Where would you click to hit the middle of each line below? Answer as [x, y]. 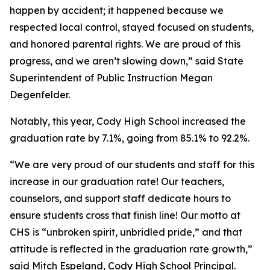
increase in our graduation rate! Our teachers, [117, 181]
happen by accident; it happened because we [117, 10]
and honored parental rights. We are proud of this [125, 44]
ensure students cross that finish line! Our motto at [125, 215]
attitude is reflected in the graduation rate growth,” [131, 249]
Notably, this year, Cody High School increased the [128, 121]
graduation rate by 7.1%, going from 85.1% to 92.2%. [130, 138]
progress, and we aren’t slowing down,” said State [127, 61]
